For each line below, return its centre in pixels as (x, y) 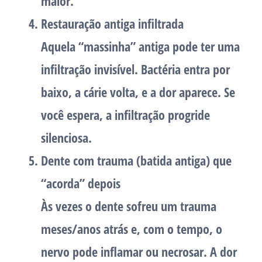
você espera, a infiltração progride (125, 115)
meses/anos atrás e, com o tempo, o (132, 229)
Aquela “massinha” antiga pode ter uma (140, 46)
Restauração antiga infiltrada (112, 24)
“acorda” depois (81, 183)
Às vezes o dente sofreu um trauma (129, 206)
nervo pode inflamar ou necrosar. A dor (139, 252)
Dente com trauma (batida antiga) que (136, 161)
